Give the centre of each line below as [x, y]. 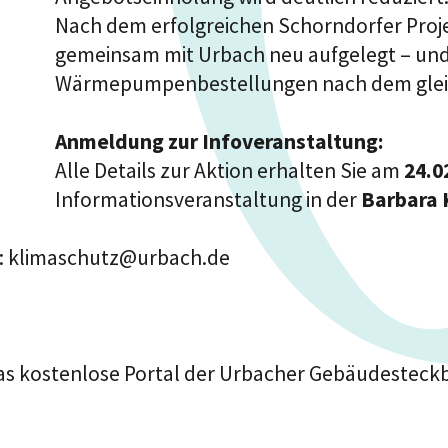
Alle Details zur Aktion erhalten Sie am [230, 171]
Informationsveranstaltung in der [208, 200]
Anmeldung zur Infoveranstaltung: [220, 142]
